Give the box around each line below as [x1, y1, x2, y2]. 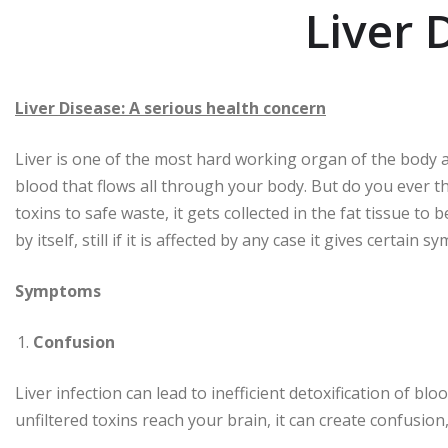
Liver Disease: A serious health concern [15, 97, 326, 120]
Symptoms [15, 280, 101, 303]
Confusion [33, 331, 115, 354]
